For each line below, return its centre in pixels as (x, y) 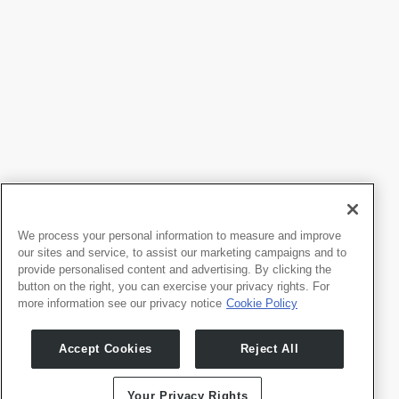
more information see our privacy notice (120, 303)
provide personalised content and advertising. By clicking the (175, 269)
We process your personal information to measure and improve (179, 235)
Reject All (269, 348)
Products (45, 323)
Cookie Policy (262, 303)
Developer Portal (244, 346)
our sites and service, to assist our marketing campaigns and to (182, 252)
